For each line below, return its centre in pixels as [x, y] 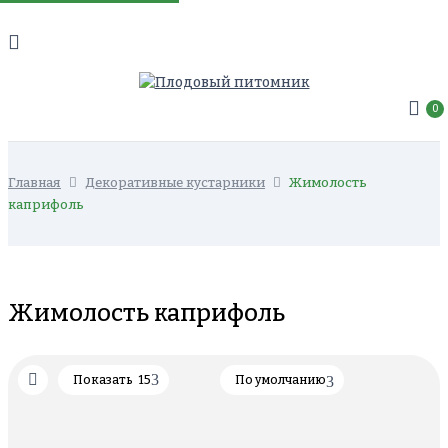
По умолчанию [280, 380]
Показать [103, 380]
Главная [34, 182]
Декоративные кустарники [175, 182]
